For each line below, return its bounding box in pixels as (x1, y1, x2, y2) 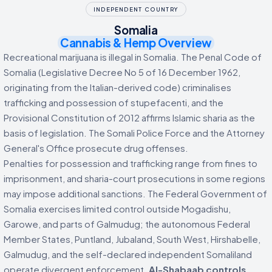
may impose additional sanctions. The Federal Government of (4, 187, 267, 199)
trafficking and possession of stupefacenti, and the (4, 96, 223, 108)
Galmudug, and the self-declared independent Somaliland (4, 248, 252, 260)
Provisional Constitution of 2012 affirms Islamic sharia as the (4, 111, 255, 123)
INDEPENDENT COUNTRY (93, 5, 179, 13)
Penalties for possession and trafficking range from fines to (4, 157, 257, 169)
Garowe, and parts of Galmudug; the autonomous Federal (4, 217, 250, 229)
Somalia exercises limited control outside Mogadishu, (4, 202, 231, 214)
